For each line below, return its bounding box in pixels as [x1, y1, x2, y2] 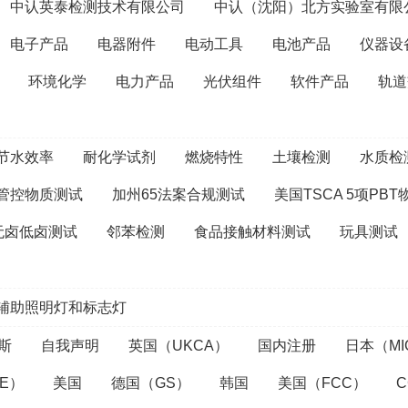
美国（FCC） [278, 375, 367, 391]
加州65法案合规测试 [112, 187, 245, 202]
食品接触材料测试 [194, 224, 311, 240]
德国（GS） [111, 375, 190, 391]
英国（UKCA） [128, 338, 229, 353]
